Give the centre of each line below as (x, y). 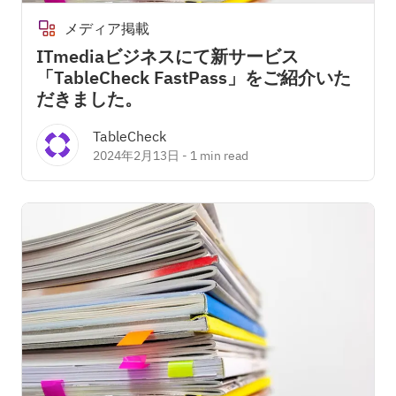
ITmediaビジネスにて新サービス (168, 56)
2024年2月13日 (136, 156)
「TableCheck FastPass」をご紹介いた (194, 77)
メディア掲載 (107, 28)
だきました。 (89, 99)
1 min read (219, 156)
